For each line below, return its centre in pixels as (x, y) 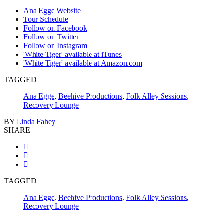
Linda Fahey (36, 121)
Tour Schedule (46, 19)
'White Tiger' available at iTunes (73, 54)
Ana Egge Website (52, 10)
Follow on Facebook (55, 28)
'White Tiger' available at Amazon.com (83, 63)
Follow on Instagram (55, 45)
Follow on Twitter (51, 36)
